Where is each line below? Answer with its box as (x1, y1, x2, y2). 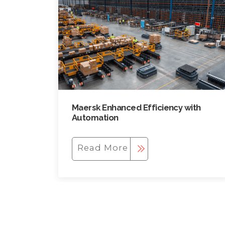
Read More (77, 142, 129, 153)
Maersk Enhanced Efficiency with (71, 102, 201, 113)
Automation (71, 112, 119, 123)
